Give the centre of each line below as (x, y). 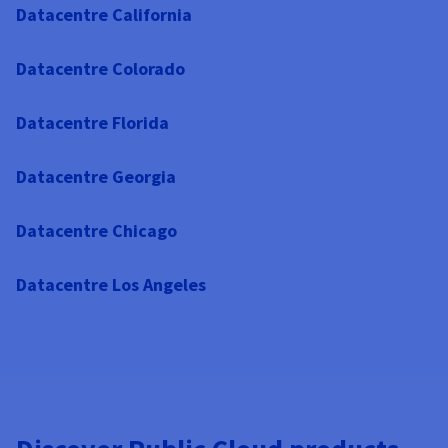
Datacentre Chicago (96, 230)
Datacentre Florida (92, 122)
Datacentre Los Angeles (111, 284)
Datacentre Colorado (100, 68)
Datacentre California (104, 14)
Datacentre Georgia (96, 176)
